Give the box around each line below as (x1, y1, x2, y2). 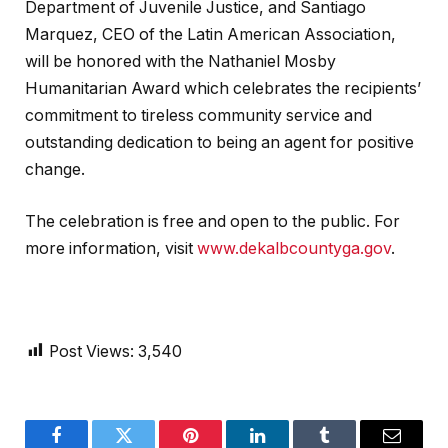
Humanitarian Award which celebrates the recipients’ (25, 79, 421, 98)
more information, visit (25, 238, 197, 258)
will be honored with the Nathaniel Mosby (25, 52, 336, 71)
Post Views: (49, 341, 134, 361)
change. (25, 160, 85, 179)
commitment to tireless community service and (25, 106, 372, 125)
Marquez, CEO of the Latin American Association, (25, 25, 396, 44)
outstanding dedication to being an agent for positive (25, 133, 414, 152)
